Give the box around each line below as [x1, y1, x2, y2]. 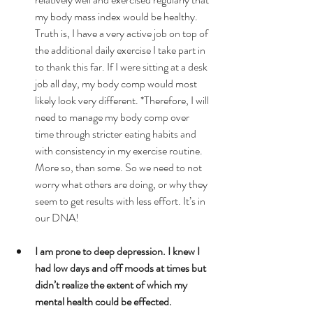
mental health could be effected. [35, 293, 172, 310]
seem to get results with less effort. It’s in [35, 192, 208, 209]
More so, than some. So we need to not [35, 159, 204, 175]
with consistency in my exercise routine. [35, 142, 205, 159]
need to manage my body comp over [35, 108, 191, 125]
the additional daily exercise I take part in [35, 41, 208, 58]
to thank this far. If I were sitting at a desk [35, 58, 210, 75]
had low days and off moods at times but [35, 259, 208, 276]
